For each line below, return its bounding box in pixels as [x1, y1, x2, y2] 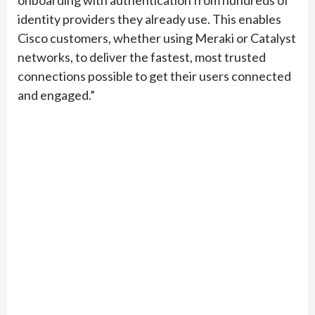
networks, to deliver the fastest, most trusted [18, 49, 266, 65]
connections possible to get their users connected [18, 68, 291, 84]
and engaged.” [18, 87, 95, 103]
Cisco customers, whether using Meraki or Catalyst [18, 30, 296, 46]
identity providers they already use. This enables [18, 11, 281, 27]
